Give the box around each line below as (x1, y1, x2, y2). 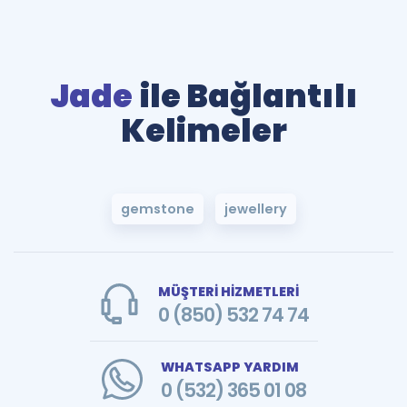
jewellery (223, 200, 287, 218)
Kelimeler (120, 108, 287, 153)
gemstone (120, 200, 194, 218)
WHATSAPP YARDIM (160, 358, 299, 376)
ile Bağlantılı (139, 74, 358, 118)
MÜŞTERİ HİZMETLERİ (157, 283, 299, 301)
